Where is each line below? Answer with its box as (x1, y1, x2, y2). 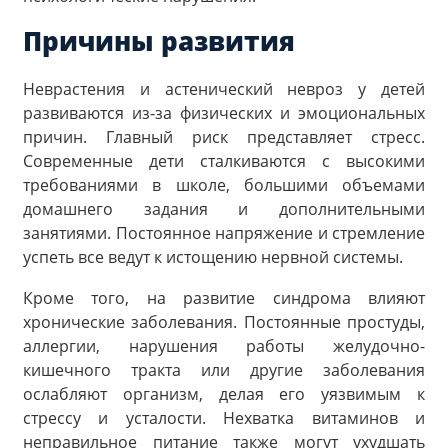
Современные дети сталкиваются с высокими (23, 149, 425, 172)
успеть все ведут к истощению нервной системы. (23, 245, 403, 268)
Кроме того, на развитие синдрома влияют (23, 287, 425, 310)
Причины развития (23, 22, 295, 59)
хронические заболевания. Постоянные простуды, (23, 311, 425, 334)
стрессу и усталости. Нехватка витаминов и (23, 407, 425, 430)
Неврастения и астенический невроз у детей (23, 77, 425, 100)
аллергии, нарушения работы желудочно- (23, 335, 425, 358)
